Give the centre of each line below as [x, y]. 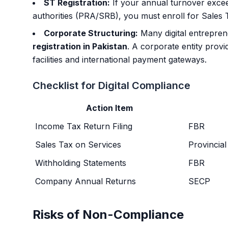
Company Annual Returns [85, 181]
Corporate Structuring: [91, 33]
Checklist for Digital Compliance [111, 85]
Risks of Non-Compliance [108, 215]
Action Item [109, 108]
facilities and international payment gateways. [120, 60]
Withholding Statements [81, 163]
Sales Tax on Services [78, 145]
